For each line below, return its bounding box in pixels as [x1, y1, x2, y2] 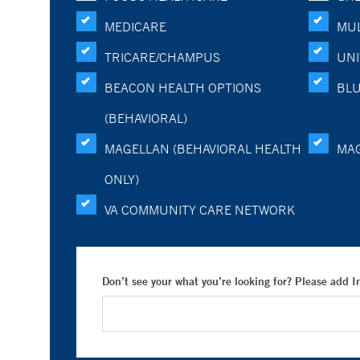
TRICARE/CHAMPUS [104, 49, 220, 65]
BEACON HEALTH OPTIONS [104, 80, 261, 96]
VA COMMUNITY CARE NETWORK [104, 202, 295, 218]
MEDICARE [104, 18, 166, 35]
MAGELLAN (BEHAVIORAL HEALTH [104, 141, 301, 157]
